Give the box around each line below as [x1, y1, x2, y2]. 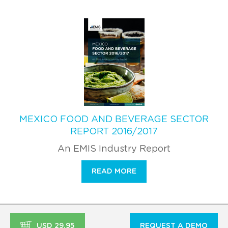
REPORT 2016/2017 [70, 127, 158, 136]
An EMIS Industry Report [58, 144, 170, 154]
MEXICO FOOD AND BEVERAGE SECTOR [19, 115, 209, 124]
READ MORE [92, 167, 136, 175]
